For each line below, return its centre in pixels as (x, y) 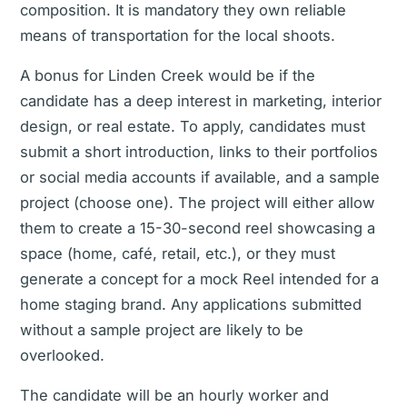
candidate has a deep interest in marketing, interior (201, 101)
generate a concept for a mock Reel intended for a (199, 279)
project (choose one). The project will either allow (198, 203)
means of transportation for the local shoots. (178, 35)
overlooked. (62, 355)
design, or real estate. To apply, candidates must (193, 126)
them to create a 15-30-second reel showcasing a (198, 228)
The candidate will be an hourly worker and (174, 395)
